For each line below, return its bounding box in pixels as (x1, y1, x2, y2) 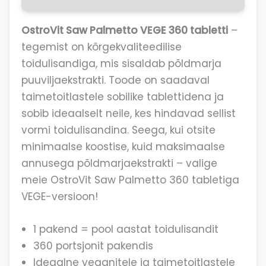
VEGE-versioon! (21, 189, 98, 204)
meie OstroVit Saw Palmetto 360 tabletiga (21, 172, 239, 187)
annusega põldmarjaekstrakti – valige (21, 156, 217, 170)
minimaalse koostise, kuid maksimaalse (21, 139, 225, 154)
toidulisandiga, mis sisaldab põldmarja (21, 56, 221, 71)
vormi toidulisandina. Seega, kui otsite (21, 122, 216, 137)
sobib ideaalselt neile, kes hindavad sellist (21, 106, 236, 121)
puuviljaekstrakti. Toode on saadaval (21, 72, 210, 87)
